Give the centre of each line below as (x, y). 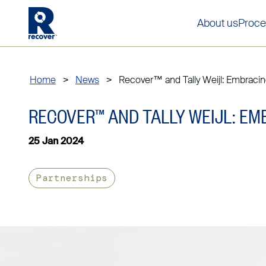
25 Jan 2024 (56, 142)
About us (217, 23)
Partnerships (72, 178)
